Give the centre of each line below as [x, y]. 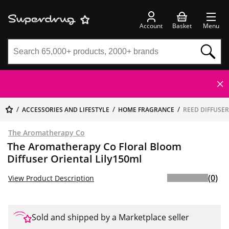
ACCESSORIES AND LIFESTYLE [66, 110]
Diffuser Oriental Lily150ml [75, 159]
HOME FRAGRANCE [146, 110]
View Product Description [51, 178]
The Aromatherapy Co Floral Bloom [94, 146]
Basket [182, 26]
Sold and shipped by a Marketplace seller [110, 217]
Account [151, 26]
